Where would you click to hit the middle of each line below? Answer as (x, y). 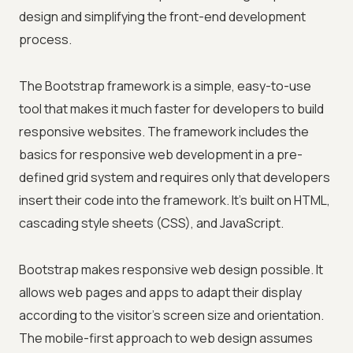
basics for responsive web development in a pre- (161, 155)
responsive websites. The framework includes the (164, 132)
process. (45, 40)
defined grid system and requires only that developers (175, 178)
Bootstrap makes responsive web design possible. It (171, 270)
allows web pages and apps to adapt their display (160, 293)
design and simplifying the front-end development (162, 17)
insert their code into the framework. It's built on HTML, (175, 201)
